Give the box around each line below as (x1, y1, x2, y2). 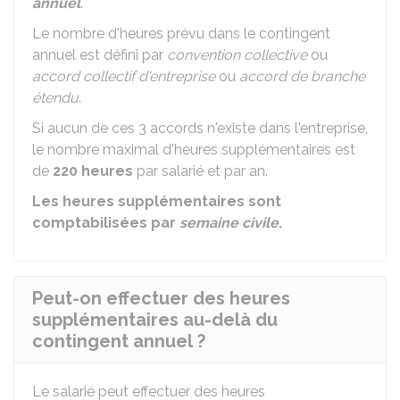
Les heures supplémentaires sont (32, 193, 281, 210)
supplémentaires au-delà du (32, 309, 278, 330)
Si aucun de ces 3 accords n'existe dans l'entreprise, (32, 120, 368, 137)
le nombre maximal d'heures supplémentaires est (32, 141, 355, 158)
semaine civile (179, 214, 279, 231)
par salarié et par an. (133, 162, 268, 179)
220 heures (53, 162, 133, 179)
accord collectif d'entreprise (32, 68, 215, 85)
